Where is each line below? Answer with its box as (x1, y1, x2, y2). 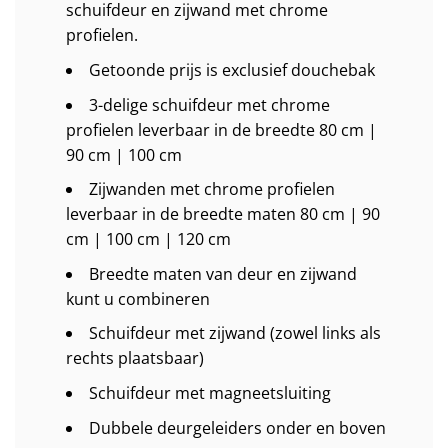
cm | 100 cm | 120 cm (65, 228, 231, 251)
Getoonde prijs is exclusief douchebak (88, 59, 375, 82)
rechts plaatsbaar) (65, 347, 204, 370)
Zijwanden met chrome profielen (88, 178, 335, 201)
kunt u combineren (65, 287, 210, 310)
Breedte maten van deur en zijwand (88, 262, 357, 285)
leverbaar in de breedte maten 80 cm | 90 (65, 203, 380, 226)
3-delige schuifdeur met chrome (88, 93, 330, 116)
